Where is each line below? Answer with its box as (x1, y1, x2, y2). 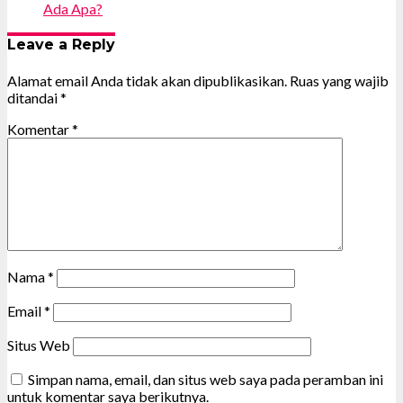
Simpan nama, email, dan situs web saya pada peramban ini (28, 371, 383, 389)
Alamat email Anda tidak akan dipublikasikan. (7, 72, 287, 90)
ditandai (7, 89, 60, 107)
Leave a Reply (7, 35, 115, 53)
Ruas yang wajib (290, 72, 389, 90)
